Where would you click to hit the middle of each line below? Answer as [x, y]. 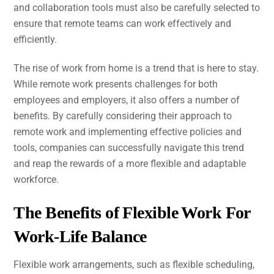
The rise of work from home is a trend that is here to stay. [136, 68]
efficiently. [35, 39]
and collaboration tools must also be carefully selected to [137, 7]
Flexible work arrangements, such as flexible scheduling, [134, 264]
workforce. [36, 179]
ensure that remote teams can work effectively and [123, 23]
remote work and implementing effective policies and [128, 131]
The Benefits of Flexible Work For [132, 212]
